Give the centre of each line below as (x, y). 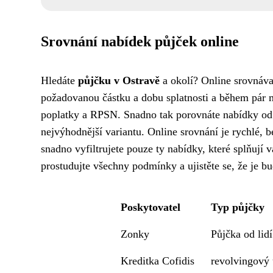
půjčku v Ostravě (119, 81)
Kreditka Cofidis (158, 261)
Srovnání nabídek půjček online (140, 42)
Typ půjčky (238, 207)
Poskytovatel (151, 207)
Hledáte (59, 81)
